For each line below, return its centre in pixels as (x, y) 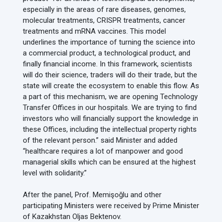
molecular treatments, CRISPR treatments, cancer (104, 20)
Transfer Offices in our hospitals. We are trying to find (110, 108)
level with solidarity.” (55, 173)
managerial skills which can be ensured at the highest (109, 162)
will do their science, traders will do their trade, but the (110, 75)
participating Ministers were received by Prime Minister (111, 206)
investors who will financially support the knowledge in (111, 118)
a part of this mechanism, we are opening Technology (110, 97)
